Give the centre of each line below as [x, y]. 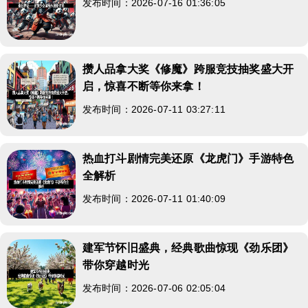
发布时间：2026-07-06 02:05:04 [154, 288]
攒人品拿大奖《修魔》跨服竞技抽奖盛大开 [188, 69]
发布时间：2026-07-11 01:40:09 [154, 198]
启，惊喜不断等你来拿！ [144, 86]
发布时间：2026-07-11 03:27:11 [154, 109]
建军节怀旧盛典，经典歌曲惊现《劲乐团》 [188, 247]
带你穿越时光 [116, 265]
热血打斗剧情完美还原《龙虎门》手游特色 [188, 158]
